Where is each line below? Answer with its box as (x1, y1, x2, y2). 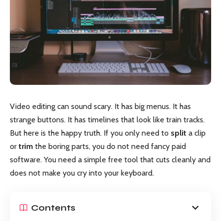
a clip (186, 128, 206, 138)
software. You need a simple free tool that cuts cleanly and (10, 154, 211, 164)
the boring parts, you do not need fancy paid (33, 141, 186, 151)
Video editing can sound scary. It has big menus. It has (10, 101, 191, 111)
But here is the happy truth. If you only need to (10, 128, 171, 138)
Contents (31, 202, 75, 213)
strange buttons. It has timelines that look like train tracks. (10, 114, 205, 124)
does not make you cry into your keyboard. (10, 168, 154, 178)
